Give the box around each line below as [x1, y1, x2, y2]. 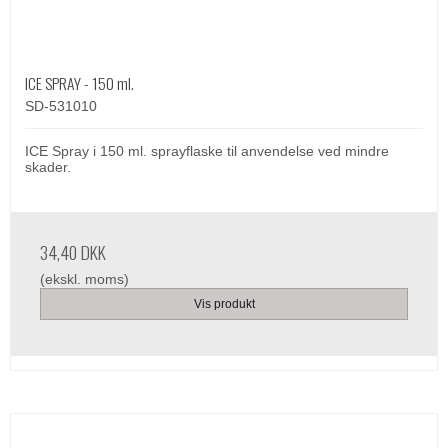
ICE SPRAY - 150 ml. [25, 71, 134, 96]
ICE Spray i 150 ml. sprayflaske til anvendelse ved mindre [25, 143, 389, 160]
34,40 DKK [40, 239, 106, 266]
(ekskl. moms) [40, 271, 129, 288]
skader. [25, 159, 71, 176]
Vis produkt [193, 297, 255, 312]
